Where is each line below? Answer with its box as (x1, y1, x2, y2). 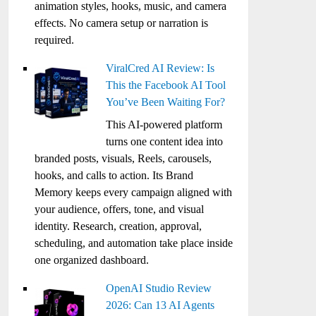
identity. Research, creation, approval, (35, 220, 202, 232)
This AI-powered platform (106, 119, 223, 130)
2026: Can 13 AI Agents (106, 299, 215, 311)
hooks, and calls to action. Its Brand (35, 169, 194, 181)
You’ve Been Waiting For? (106, 96, 226, 108)
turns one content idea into (106, 135, 224, 147)
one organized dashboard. (35, 254, 150, 266)
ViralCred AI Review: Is (106, 62, 215, 74)
